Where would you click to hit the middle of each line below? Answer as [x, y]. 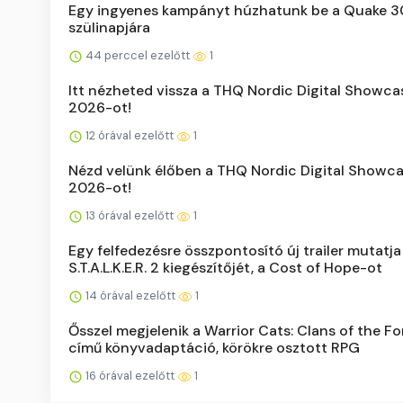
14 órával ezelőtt [130, 296]
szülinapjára [109, 28]
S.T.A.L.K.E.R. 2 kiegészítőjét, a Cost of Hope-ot [225, 268]
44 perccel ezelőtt [138, 56]
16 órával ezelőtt [130, 376]
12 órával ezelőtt [130, 136]
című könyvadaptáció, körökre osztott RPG [214, 348]
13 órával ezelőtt [130, 216]
